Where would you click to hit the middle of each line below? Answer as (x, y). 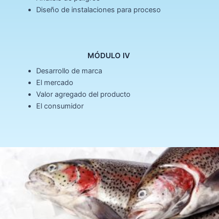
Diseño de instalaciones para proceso (98, 10)
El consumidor (60, 106)
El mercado (55, 82)
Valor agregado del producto (83, 94)
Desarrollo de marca (69, 71)
